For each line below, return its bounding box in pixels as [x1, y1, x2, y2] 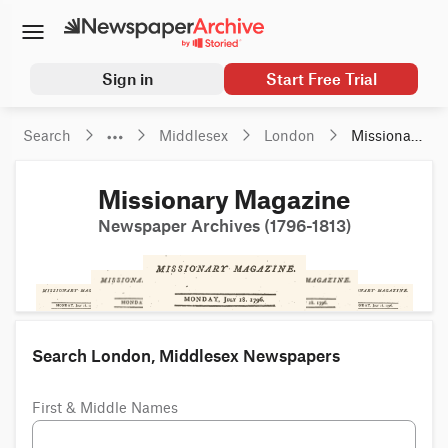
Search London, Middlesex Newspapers [32, 346, 340, 367]
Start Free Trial [265, 70, 377, 89]
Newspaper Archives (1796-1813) [97, 216, 351, 237]
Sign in [101, 70, 153, 89]
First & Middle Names [32, 402, 178, 417]
